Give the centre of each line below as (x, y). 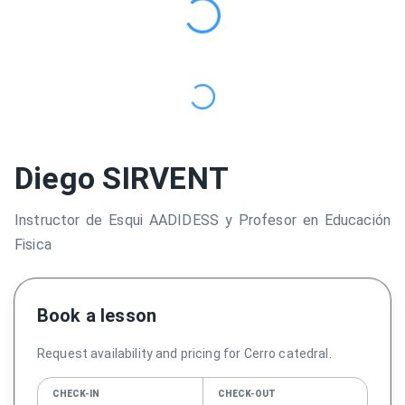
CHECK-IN (76, 393)
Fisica (33, 244)
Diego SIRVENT (122, 179)
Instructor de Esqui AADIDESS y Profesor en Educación (202, 220)
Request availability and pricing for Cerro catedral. (184, 353)
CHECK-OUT (246, 393)
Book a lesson (97, 315)
